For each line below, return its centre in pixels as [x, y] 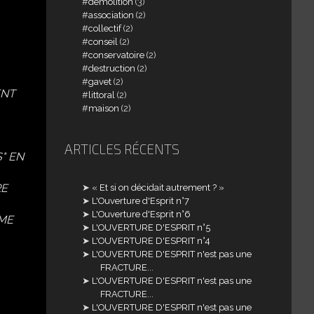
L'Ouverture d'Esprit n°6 [142, 214]
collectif [105, 28]
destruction [112, 68]
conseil [103, 41]
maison [104, 108]
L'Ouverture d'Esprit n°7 [141, 200]
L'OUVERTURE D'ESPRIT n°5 [151, 227]
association [111, 15]
